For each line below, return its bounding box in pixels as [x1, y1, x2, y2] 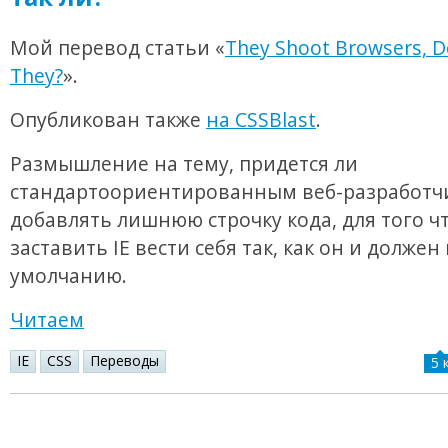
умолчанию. [10, 262, 127, 290]
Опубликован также [10, 106, 206, 134]
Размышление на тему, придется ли [10, 150, 358, 178]
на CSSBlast [206, 106, 316, 134]
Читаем [10, 306, 84, 334]
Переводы [90, 351, 159, 371]
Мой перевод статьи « [10, 34, 225, 62]
